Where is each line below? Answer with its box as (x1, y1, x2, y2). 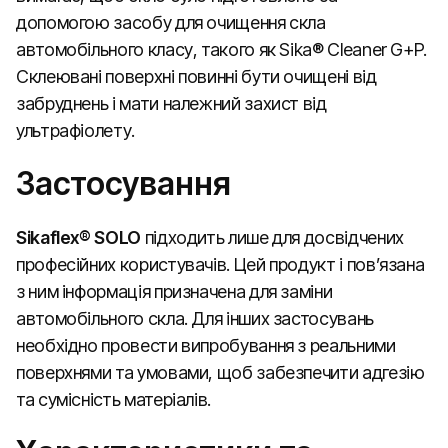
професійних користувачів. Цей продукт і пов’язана (16, 254, 425, 275)
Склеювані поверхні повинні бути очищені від (16, 66, 377, 87)
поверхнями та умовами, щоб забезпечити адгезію (16, 362, 425, 383)
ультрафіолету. (16, 120, 135, 141)
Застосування (16, 164, 231, 203)
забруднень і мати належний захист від (16, 93, 327, 114)
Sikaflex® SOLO (16, 227, 141, 248)
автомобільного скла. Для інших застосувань (16, 308, 374, 329)
